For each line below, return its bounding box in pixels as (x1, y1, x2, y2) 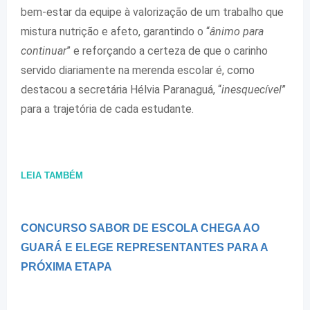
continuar (21, 44, 66, 58)
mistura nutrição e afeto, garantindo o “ (21, 25, 210, 39)
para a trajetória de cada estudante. (21, 102, 194, 116)
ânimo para (210, 25, 264, 39)
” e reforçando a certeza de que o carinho (66, 44, 268, 58)
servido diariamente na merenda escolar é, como (21, 64, 255, 77)
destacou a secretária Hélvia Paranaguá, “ (21, 83, 221, 97)
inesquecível (221, 83, 282, 97)
